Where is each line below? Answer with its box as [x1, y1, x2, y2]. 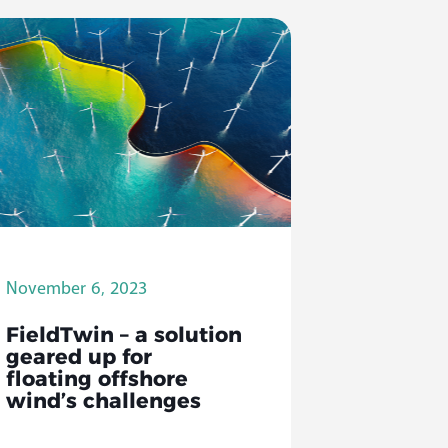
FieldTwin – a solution [6, 326, 243, 348]
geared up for [6, 348, 153, 370]
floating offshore [6, 370, 189, 392]
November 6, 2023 [6, 277, 148, 300]
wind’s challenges [6, 392, 202, 414]
